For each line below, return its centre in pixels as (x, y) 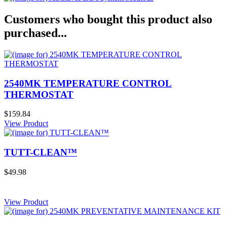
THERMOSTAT (39, 94)
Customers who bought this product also (108, 19)
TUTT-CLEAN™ (41, 153)
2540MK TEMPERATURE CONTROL (88, 83)
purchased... (35, 33)
